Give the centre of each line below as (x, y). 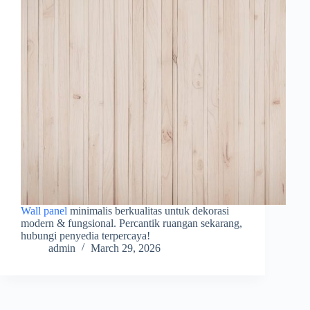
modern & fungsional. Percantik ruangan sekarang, (131, 223)
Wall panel (44, 210)
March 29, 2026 (126, 248)
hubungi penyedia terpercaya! (85, 235)
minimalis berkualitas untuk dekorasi (148, 210)
